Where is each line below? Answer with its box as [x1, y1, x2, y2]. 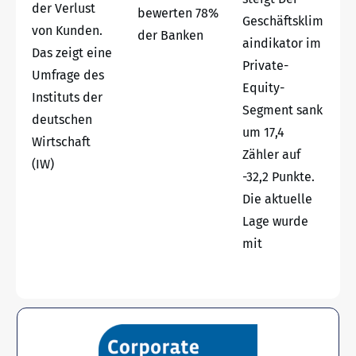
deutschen [32, 111, 92, 127]
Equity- [242, 79, 285, 95]
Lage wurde [242, 213, 309, 229]
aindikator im [242, 35, 322, 51]
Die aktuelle [242, 191, 313, 207]
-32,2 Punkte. [242, 168, 315, 184]
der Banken [137, 27, 203, 43]
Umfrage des [32, 67, 104, 83]
